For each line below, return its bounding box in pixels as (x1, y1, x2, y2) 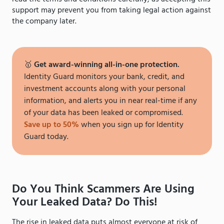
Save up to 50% (24, 118, 79, 132)
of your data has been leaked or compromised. (24, 106, 183, 120)
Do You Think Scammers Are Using (12, 180, 194, 199)
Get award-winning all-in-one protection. (34, 58, 179, 72)
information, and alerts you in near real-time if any (24, 94, 197, 108)
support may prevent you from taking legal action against (12, 4, 211, 17)
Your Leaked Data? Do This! (12, 193, 157, 212)
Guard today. (24, 130, 68, 144)
